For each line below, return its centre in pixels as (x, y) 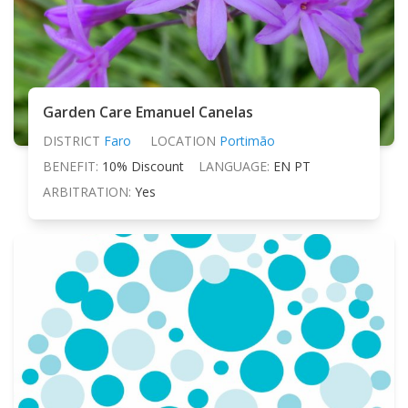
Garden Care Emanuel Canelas (148, 112)
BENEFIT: (71, 166)
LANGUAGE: (234, 166)
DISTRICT (71, 140)
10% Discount (143, 166)
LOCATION (183, 140)
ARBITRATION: (87, 191)
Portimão (247, 140)
